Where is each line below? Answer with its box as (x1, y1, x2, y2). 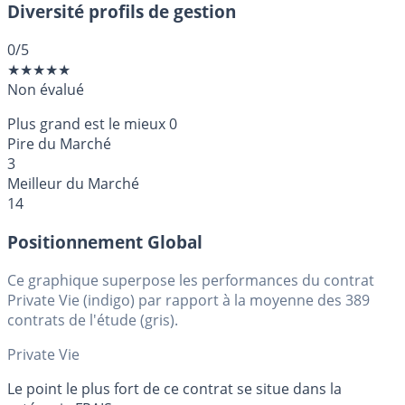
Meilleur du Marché (7, 174, 139, 194)
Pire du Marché (7, 134, 111, 155)
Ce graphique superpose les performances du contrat (7, 269, 374, 290)
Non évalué (7, 80, 84, 100)
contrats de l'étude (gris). (7, 309, 178, 330)
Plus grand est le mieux (7, 114, 165, 135)
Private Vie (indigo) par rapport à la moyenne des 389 (7, 289, 370, 310)
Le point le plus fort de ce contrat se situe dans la (7, 378, 342, 399)
